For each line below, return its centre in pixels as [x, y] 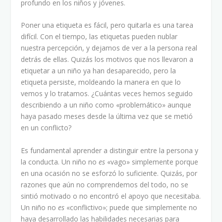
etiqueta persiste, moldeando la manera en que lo [101, 82]
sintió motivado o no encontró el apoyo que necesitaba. [111, 196]
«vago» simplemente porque [152, 162]
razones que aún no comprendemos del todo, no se [105, 184]
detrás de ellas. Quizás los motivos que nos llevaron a [107, 59]
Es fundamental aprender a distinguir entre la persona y [110, 150]
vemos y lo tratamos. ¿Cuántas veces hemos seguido [107, 94]
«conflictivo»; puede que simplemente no [131, 207]
